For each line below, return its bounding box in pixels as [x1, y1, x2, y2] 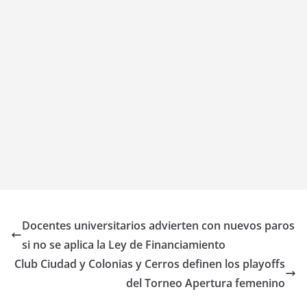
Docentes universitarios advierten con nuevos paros [22, 218, 295, 234]
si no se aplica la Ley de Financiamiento [22, 237, 225, 253]
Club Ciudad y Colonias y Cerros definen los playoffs [14, 256, 285, 272]
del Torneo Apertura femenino [126, 275, 285, 291]
